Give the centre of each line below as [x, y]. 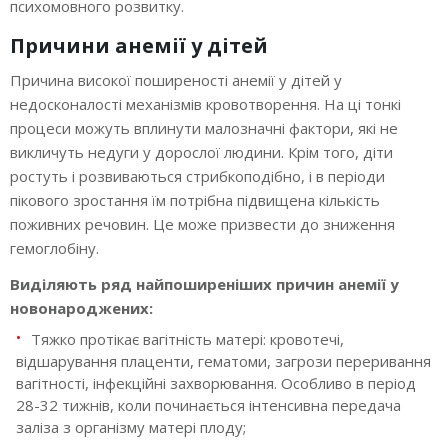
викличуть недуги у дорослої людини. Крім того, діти [201, 151]
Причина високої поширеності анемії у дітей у [176, 79]
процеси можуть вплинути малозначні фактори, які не [204, 127]
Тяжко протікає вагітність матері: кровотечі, [187, 338]
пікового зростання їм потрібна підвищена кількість [195, 199]
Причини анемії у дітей [139, 45]
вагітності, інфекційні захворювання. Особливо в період [216, 382]
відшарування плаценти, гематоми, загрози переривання [223, 360]
